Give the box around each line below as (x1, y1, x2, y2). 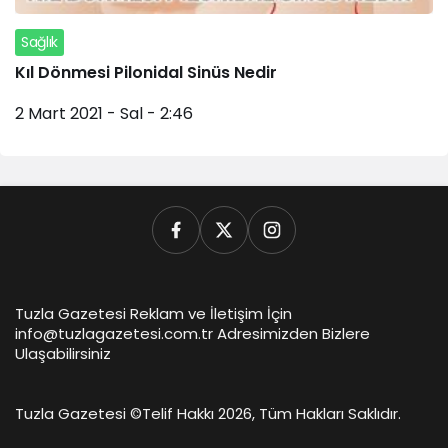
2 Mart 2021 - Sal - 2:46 (15, 101, 193, 125)
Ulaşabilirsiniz (15, 342, 111, 364)
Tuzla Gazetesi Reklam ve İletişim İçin (15, 302, 292, 324)
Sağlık (21, 31, 58, 52)
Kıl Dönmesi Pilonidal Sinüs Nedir (15, 60, 277, 84)
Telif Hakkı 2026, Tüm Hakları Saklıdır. (142, 402, 401, 424)
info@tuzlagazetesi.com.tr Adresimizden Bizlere (15, 322, 370, 344)
